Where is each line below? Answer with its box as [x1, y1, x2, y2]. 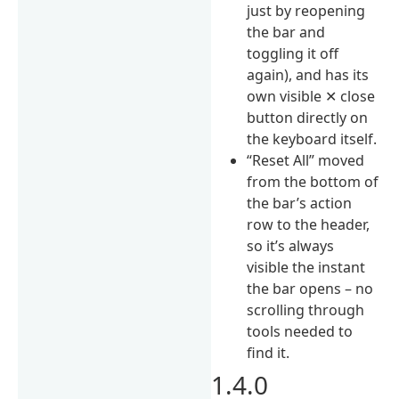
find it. [247, 342, 290, 362]
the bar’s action [247, 192, 353, 213]
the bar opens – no [247, 278, 374, 298]
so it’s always [247, 235, 335, 256]
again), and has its [247, 64, 370, 85]
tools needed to [247, 321, 354, 341]
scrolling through [247, 299, 365, 320]
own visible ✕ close [247, 85, 376, 106]
